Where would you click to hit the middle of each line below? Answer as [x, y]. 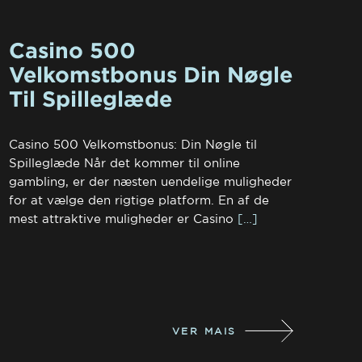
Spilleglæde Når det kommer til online [124, 163]
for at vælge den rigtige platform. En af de [139, 200]
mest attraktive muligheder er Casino [121, 219]
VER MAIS [204, 330]
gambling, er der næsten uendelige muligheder [150, 181]
